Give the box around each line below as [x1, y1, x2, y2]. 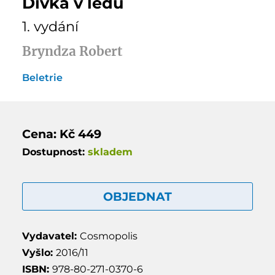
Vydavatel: [21, 230, 80, 242]
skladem [87, 145, 133, 158]
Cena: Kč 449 [21, 126, 101, 141]
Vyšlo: [21, 246, 56, 258]
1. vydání [21, 17, 79, 35]
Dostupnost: [21, 145, 88, 158]
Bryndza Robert [21, 43, 122, 60]
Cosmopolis [79, 230, 137, 242]
